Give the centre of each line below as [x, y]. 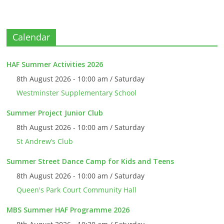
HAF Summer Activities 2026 [55, 64]
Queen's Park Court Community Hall [77, 189]
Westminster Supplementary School [77, 92]
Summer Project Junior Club [55, 112]
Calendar [31, 37]
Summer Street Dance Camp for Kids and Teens [90, 161]
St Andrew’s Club [45, 141]
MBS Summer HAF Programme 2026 [68, 209]
